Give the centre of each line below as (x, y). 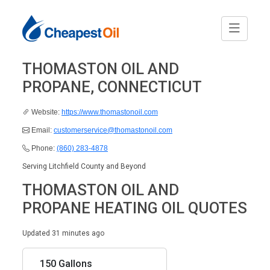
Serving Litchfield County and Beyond (84, 166)
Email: (42, 130)
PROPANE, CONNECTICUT (112, 87)
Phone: (43, 148)
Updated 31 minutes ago (63, 233)
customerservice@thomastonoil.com (113, 130)
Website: (46, 112)
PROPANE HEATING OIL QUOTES (135, 208)
